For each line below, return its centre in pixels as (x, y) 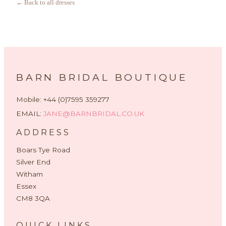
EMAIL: (30, 113)
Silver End (33, 162)
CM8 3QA (33, 198)
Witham (30, 174)
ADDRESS (43, 132)
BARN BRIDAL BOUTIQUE (102, 77)
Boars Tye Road (43, 150)
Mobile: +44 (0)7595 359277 (63, 99)
